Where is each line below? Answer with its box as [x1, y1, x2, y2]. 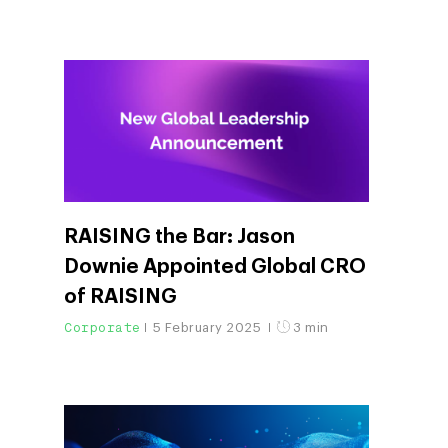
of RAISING [64, 286, 177, 307]
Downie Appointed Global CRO [64, 256, 366, 277]
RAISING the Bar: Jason [64, 226, 295, 247]
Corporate [64, 318, 141, 336]
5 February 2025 [152, 320, 265, 334]
